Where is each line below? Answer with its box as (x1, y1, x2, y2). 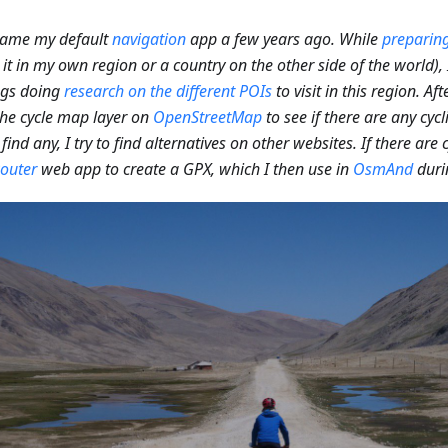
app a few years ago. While (186, 28, 382, 51)
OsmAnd (353, 158, 413, 181)
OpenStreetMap (153, 106, 262, 129)
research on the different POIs (64, 80, 272, 103)
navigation (112, 28, 186, 51)
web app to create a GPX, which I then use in (37, 158, 353, 181)
